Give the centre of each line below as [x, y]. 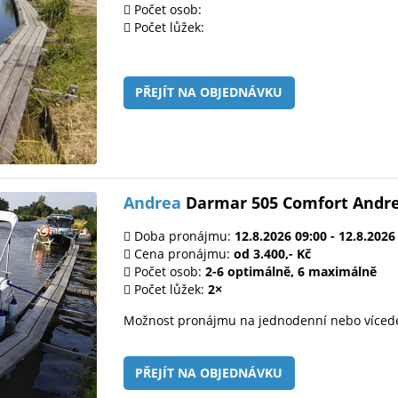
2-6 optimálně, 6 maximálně [291, 271]
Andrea [152, 202]
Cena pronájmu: [182, 253]
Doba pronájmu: [183, 235]
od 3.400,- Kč [272, 253]
